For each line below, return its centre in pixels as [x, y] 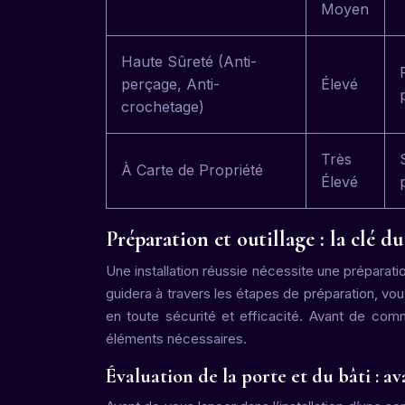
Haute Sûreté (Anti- [189, 61]
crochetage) [163, 107]
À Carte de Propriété [192, 170]
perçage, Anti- [170, 84]
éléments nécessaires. [176, 339]
